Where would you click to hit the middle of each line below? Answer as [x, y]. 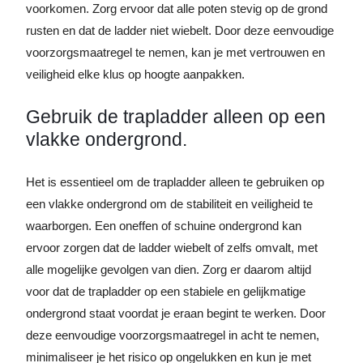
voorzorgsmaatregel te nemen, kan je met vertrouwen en [175, 52]
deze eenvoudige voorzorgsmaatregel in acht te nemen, [173, 335]
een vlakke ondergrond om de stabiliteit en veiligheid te [169, 204]
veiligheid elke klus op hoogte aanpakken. [135, 74]
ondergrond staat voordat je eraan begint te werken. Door [176, 313]
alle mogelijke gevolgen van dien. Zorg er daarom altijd [169, 269]
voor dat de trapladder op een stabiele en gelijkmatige [166, 291]
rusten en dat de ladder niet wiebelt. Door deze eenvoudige [180, 30]
